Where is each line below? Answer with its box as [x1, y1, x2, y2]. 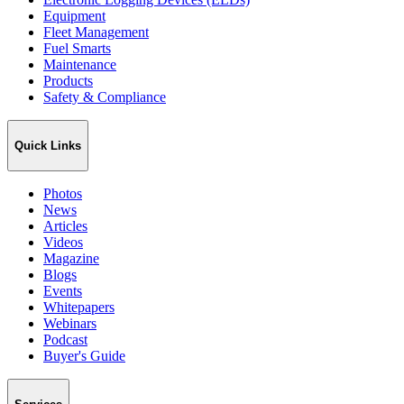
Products [43, 73, 93, 89]
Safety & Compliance [43, 89, 166, 106]
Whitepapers [43, 298, 115, 315]
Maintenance [43, 57, 116, 73]
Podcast [43, 331, 87, 347]
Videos [43, 234, 83, 250]
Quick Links [14, 139, 81, 153]
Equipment [43, 8, 106, 24]
